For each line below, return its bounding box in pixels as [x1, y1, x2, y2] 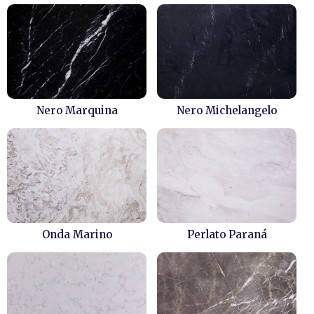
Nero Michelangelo [177, 104, 277, 117]
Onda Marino [41, 228, 112, 241]
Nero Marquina [36, 104, 118, 117]
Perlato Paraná [186, 228, 267, 241]
